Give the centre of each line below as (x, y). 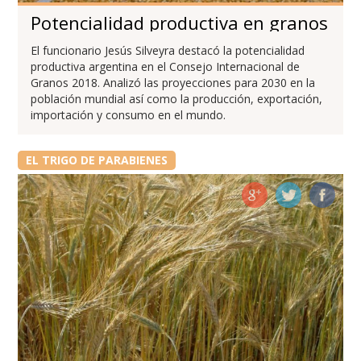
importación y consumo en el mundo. (129, 114)
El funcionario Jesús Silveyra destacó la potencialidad (168, 50)
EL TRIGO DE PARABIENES (96, 160)
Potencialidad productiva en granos (180, 22)
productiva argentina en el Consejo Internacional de (166, 66)
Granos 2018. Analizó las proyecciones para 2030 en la (173, 82)
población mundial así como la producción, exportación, (177, 98)
